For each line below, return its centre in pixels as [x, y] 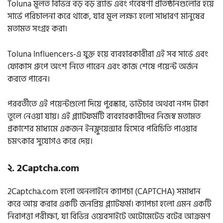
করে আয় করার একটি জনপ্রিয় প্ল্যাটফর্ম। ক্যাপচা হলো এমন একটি [110, 204]
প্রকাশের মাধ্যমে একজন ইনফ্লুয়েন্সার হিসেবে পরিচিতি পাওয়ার [102, 129]
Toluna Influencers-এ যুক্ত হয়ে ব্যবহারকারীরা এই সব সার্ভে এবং [108, 54]
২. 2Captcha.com [43, 168]
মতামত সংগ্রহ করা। [38, 29]
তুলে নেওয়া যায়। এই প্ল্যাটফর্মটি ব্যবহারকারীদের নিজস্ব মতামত [104, 117]
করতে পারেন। [30, 79]
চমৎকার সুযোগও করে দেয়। [50, 142]
